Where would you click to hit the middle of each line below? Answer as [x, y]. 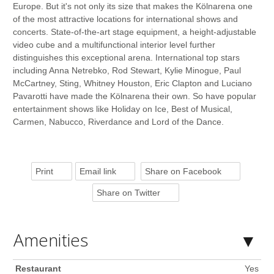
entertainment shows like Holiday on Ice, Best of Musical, [122, 109]
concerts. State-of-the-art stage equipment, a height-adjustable [134, 31]
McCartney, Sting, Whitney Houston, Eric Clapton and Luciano [132, 83]
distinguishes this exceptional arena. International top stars [126, 57]
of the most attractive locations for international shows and [125, 19]
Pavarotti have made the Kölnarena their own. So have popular [134, 96]
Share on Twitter [128, 192]
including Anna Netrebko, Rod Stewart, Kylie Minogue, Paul [127, 70]
